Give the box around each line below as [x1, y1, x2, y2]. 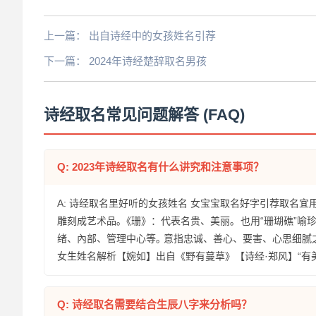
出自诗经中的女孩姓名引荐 [89, 30, 216, 42]
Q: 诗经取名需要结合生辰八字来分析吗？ [57, 298, 252, 311]
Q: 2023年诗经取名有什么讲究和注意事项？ [57, 161, 264, 174]
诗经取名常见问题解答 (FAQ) [44, 106, 245, 124]
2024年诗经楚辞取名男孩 [89, 55, 207, 68]
